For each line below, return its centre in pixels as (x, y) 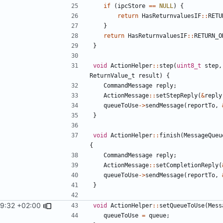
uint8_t (189, 65)
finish (170, 135)
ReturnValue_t (112, 75)
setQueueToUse (182, 205)
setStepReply (177, 95)
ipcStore (131, 6)
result (149, 75)
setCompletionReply (187, 165)
